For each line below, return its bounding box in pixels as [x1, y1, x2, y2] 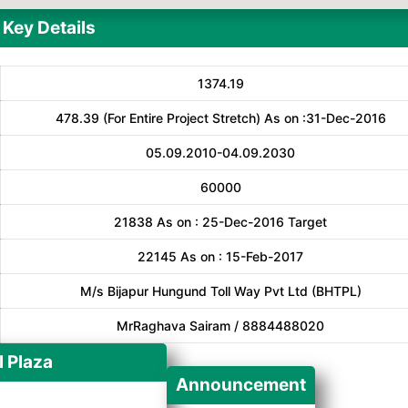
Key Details [3, 17, 96, 38]
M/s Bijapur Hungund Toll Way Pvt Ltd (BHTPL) [79, 283, 362, 299]
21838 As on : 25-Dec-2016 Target [114, 214, 327, 229]
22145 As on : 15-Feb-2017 [138, 249, 303, 264]
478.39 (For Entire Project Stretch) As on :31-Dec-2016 [55, 110, 386, 126]
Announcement [176, 374, 306, 395]
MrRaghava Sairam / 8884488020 [117, 318, 324, 333]
